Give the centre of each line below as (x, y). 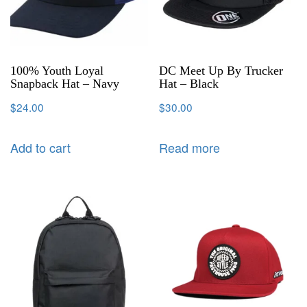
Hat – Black (189, 83)
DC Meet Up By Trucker (221, 70)
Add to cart (40, 147)
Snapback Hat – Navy (65, 83)
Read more (190, 147)
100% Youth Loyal (57, 70)
